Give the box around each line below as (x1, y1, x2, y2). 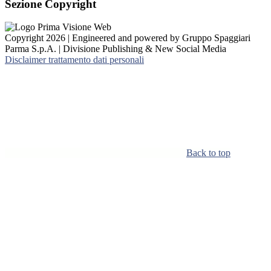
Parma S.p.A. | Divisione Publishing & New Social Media (5, 44, 226, 54)
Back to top (186, 148, 230, 158)
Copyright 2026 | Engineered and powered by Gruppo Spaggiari (5, 33, 250, 44)
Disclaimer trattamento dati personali (5, 54, 144, 65)
